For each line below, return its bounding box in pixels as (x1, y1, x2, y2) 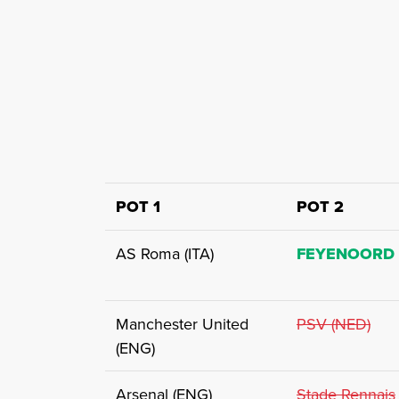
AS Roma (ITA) (116, 242, 214, 265)
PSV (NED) (297, 313, 370, 336)
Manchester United (116, 313, 248, 336)
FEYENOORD (297, 242, 395, 266)
